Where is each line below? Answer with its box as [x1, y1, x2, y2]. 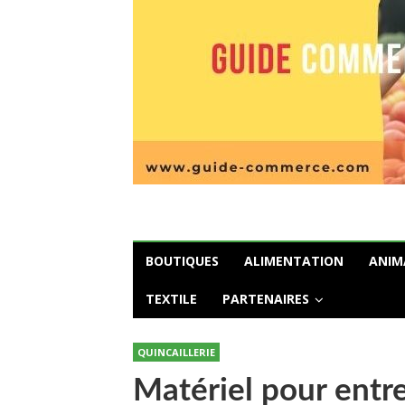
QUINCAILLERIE [137, 345, 215, 359]
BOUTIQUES [146, 252, 219, 269]
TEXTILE [146, 290, 197, 307]
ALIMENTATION [244, 252, 344, 269]
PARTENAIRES [222, 290, 309, 307]
